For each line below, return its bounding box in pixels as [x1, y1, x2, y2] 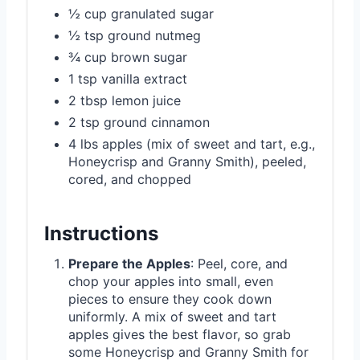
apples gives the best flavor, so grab [68, 325, 291, 342]
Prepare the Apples [68, 255, 190, 272]
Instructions [44, 221, 158, 245]
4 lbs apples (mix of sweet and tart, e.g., [68, 135, 315, 152]
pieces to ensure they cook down [68, 290, 272, 307]
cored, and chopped [68, 170, 191, 187]
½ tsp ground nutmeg [68, 27, 201, 43]
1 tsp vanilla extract [68, 70, 187, 87]
